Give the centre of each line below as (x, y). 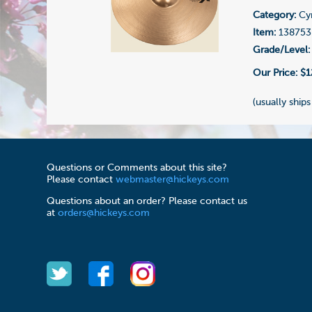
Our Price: (277, 73)
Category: (275, 15)
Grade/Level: (282, 50)
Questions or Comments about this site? (137, 168)
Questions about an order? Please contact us (147, 202)
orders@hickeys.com (104, 213)
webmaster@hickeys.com (173, 180)
